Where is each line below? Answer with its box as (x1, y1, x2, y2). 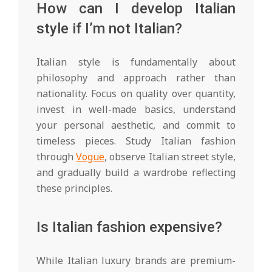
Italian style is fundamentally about (36, 55, 236, 69)
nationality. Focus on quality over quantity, (36, 86, 236, 100)
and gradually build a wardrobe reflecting (36, 165, 236, 179)
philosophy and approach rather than (36, 70, 236, 84)
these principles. (36, 181, 112, 195)
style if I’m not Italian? (36, 19, 182, 37)
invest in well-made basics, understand (36, 102, 236, 116)
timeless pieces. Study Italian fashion (36, 134, 236, 148)
